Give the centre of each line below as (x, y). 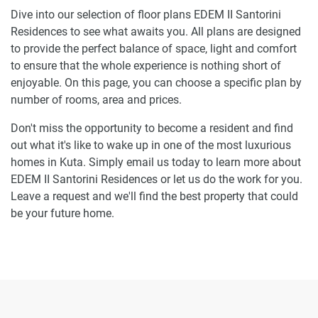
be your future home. (62, 213)
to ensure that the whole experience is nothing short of (146, 65)
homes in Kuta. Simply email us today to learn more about (156, 162)
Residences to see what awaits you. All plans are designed (156, 31)
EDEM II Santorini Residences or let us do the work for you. (157, 179)
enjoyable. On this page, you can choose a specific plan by (156, 82)
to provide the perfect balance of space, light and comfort (154, 48)
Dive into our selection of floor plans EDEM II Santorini (146, 14)
